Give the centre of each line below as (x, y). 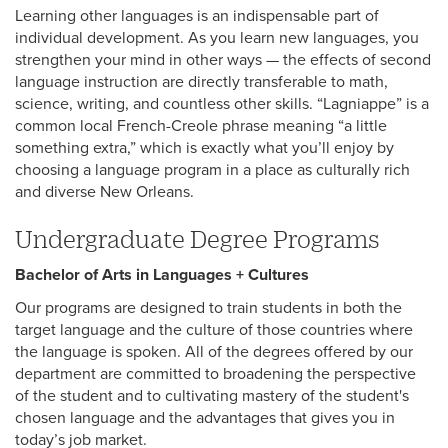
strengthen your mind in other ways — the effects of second (223, 60)
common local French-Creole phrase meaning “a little (201, 126)
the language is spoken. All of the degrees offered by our (214, 352)
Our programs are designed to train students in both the (208, 308)
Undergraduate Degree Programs (197, 239)
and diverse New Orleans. (104, 192)
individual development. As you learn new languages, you (217, 38)
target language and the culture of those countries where (214, 330)
